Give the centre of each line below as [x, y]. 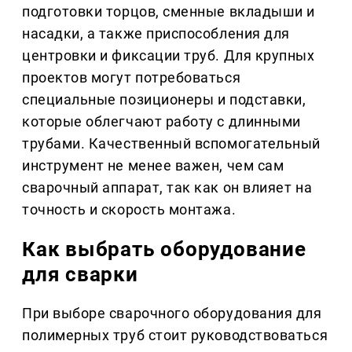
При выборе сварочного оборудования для [172, 313]
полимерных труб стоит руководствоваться [175, 335]
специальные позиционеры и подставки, [164, 100]
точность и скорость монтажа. [129, 210]
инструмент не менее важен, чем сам [153, 166]
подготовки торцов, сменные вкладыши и [169, 12]
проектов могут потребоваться [132, 78]
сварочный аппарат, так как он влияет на [167, 188]
